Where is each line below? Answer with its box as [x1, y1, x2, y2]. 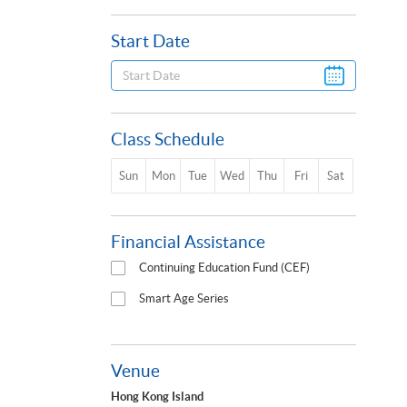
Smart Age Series [139, 292, 229, 306]
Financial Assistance [111, 233, 265, 253]
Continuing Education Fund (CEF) [139, 261, 310, 275]
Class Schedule [111, 130, 224, 150]
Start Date [111, 32, 190, 52]
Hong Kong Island [111, 390, 203, 404]
